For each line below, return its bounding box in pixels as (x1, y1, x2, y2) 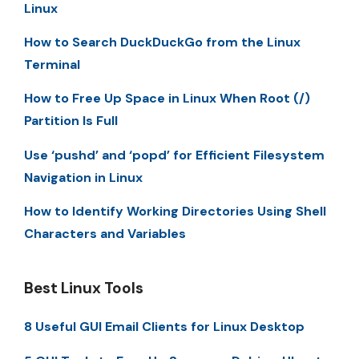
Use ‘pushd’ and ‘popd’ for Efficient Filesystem (24, 146, 325, 163)
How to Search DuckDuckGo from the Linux (24, 33, 301, 50)
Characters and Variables (24, 225, 186, 243)
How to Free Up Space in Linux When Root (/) (24, 90, 310, 107)
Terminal (24, 55, 80, 73)
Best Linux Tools (24, 278, 143, 299)
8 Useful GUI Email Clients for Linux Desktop (24, 318, 305, 336)
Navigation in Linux (24, 168, 143, 186)
